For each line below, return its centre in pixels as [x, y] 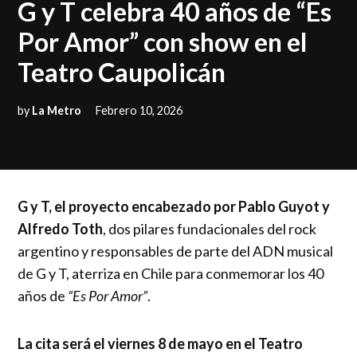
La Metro [57, 110]
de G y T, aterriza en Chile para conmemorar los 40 [171, 273]
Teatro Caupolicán [122, 73]
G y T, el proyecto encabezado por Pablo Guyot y [174, 206]
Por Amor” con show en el [163, 42]
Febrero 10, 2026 [139, 110]
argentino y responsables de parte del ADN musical [176, 251]
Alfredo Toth [61, 228]
